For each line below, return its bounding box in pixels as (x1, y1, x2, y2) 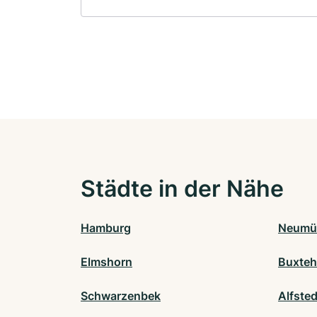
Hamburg (81, 221, 131, 236)
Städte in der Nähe (81, 175, 284, 203)
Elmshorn (81, 255, 132, 270)
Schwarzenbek (81, 289, 161, 304)
